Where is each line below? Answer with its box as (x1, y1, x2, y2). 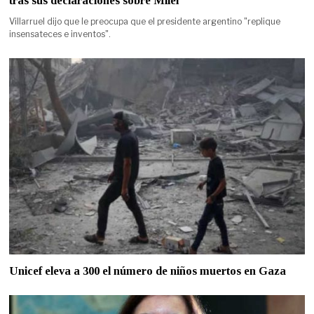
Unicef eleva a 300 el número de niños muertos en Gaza (9, 264, 287, 278)
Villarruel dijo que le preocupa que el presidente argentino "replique (9, 15, 281, 27)
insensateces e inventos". (9, 28, 111, 39)
